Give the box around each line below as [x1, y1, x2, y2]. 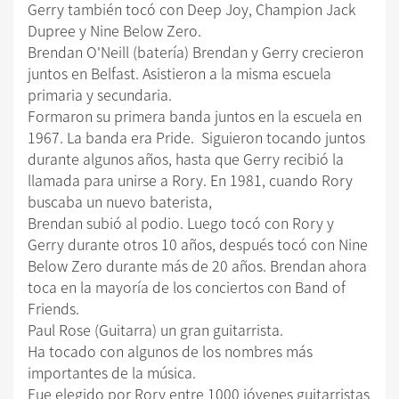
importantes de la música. [28, 361, 196, 383]
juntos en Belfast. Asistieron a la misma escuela [28, 61, 331, 84]
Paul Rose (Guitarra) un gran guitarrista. [28, 318, 283, 340]
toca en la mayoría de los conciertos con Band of [28, 275, 346, 297]
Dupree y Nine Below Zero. [28, 19, 201, 41]
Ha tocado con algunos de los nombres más [28, 339, 313, 362]
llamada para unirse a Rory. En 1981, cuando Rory [28, 168, 353, 191]
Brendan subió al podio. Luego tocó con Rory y [28, 211, 334, 233]
